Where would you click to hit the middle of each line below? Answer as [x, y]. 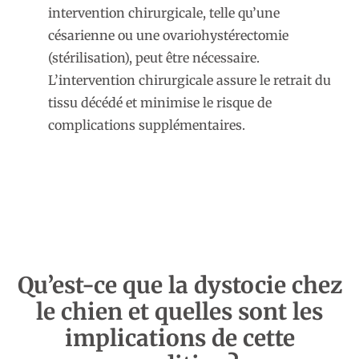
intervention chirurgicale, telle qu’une [164, 13]
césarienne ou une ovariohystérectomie [168, 36]
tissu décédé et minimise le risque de [160, 103]
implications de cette [179, 338]
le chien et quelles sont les [179, 311]
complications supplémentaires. [147, 125]
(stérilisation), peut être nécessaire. [154, 58]
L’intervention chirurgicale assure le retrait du [190, 81]
